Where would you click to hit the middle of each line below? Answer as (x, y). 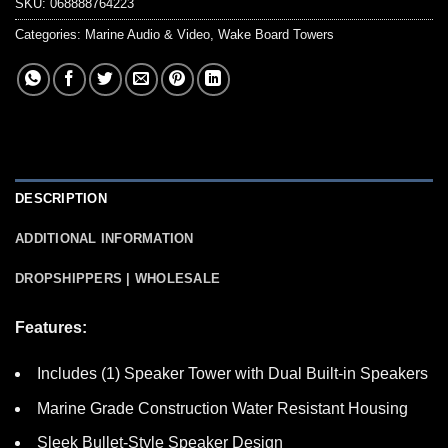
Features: (51, 328)
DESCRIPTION (61, 199)
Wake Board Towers (276, 35)
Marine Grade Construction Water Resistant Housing (222, 408)
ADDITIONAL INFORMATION (104, 239)
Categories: (50, 35)
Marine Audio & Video (147, 35)
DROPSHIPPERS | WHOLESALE (118, 279)
